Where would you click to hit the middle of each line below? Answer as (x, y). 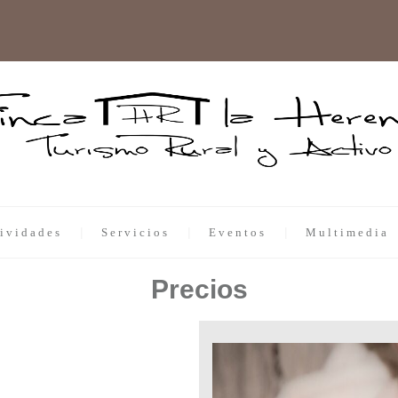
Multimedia (347, 232)
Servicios (135, 232)
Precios (199, 289)
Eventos (238, 232)
